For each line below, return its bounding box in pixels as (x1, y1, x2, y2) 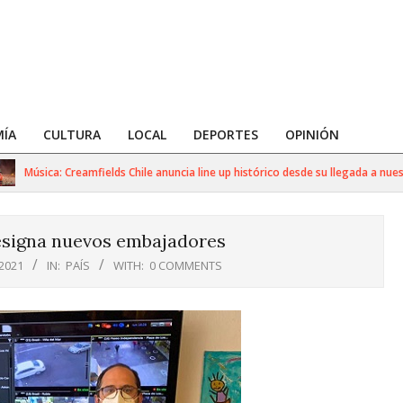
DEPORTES (193, 126, 258, 143)
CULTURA (43, 126, 101, 143)
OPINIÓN (285, 126, 339, 143)
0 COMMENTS (149, 257, 222, 273)
